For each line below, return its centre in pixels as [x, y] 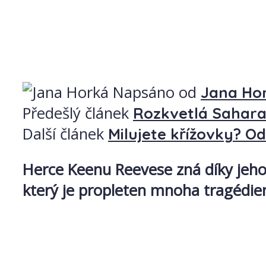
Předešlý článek [76, 113]
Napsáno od [155, 92]
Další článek [63, 134]
